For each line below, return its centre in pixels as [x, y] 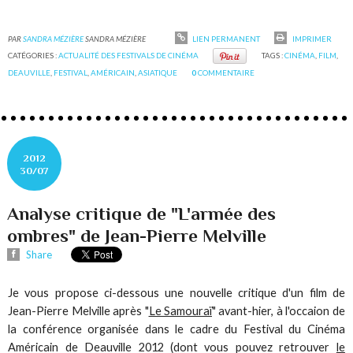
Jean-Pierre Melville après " [78, 310]
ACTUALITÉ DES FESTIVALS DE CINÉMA [129, 56]
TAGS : [273, 56]
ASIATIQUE [158, 73]
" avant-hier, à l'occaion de [279, 310]
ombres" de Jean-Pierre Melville [137, 235]
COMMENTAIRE [227, 73]
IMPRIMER [311, 38]
